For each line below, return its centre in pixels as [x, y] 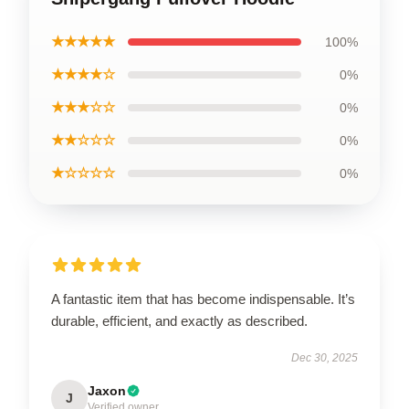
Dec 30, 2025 [325, 357]
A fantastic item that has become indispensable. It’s [203, 299]
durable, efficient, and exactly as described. [179, 320]
